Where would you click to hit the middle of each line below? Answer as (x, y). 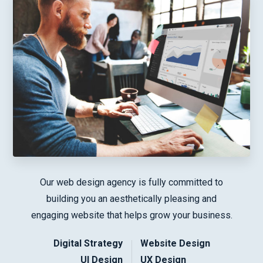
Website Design (175, 243)
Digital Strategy (88, 243)
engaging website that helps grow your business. (131, 215)
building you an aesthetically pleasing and (131, 198)
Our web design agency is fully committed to (131, 182)
